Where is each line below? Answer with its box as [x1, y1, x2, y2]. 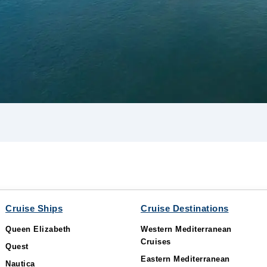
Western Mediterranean [141, 225, 232, 234]
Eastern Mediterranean [141, 254, 230, 263]
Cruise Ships [5, 203, 63, 213]
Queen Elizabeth [5, 225, 71, 234]
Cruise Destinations [141, 203, 229, 213]
